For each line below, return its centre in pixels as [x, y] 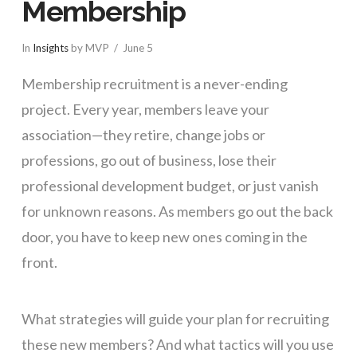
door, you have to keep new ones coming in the [164, 237]
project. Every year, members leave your [145, 109]
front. [39, 262]
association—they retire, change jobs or [143, 135]
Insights [50, 47]
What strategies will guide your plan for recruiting [175, 318]
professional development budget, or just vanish [170, 186]
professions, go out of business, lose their [149, 160]
